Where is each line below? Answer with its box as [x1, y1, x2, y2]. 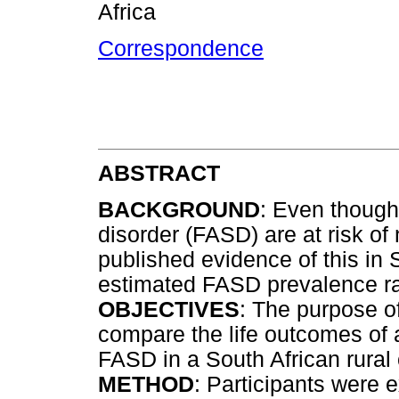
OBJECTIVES [98, 297, 240, 322]
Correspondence [98, 37, 264, 61]
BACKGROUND [98, 198, 260, 223]
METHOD [98, 372, 194, 397]
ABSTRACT [98, 160, 220, 185]
